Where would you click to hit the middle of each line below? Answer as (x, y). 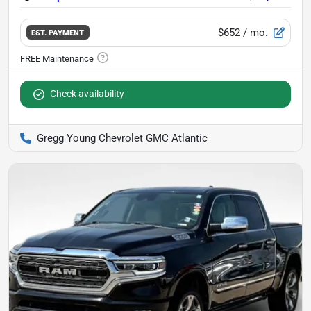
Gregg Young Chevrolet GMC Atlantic (122, 138)
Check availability (87, 93)
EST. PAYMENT (58, 33)
